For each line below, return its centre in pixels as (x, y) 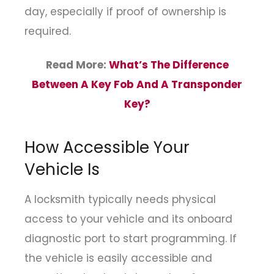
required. (48, 31)
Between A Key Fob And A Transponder (137, 84)
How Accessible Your (107, 148)
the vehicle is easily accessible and (118, 258)
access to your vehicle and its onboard (128, 219)
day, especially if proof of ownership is (125, 12)
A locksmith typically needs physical (120, 200)
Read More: (77, 65)
